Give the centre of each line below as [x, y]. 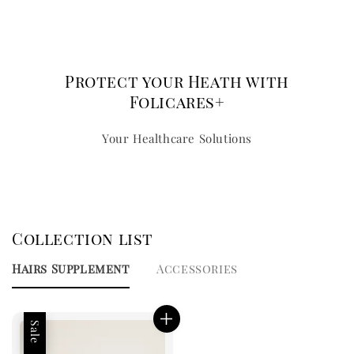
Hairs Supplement [71, 268]
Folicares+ [177, 102]
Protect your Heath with [177, 81]
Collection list [83, 239]
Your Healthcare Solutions [177, 139]
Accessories [197, 268]
